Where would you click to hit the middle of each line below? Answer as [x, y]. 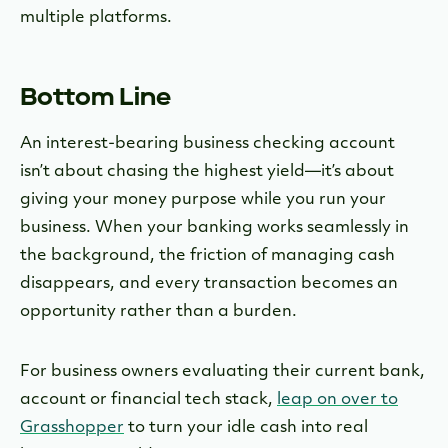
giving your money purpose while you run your [203, 199]
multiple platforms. [98, 17]
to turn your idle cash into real [246, 427]
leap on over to [337, 399]
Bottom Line [95, 96]
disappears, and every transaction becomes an [209, 283]
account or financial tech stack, [148, 399]
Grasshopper [72, 427]
